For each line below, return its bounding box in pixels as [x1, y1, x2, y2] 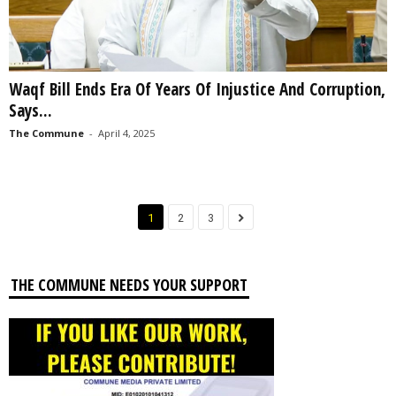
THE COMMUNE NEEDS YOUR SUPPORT [11, 273, 247, 295]
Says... [9, 98, 52, 122]
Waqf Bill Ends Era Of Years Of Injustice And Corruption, [9, 77, 385, 101]
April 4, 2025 [98, 126, 155, 140]
